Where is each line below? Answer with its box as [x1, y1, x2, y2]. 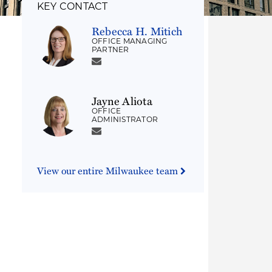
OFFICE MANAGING [92, 36, 168, 46]
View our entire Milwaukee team [37, 163, 180, 178]
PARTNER [92, 45, 129, 54]
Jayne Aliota [92, 92, 152, 109]
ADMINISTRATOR [92, 115, 158, 124]
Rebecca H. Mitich [92, 22, 183, 39]
